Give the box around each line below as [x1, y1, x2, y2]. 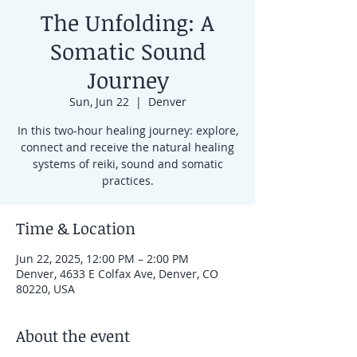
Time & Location [16, 217, 135, 239]
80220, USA [16, 281, 75, 296]
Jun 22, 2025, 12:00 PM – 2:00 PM [16, 251, 189, 266]
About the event [16, 324, 130, 347]
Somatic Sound [49, 36, 206, 66]
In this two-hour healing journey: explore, [17, 123, 238, 138]
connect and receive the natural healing [21, 139, 234, 155]
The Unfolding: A [41, 7, 214, 37]
